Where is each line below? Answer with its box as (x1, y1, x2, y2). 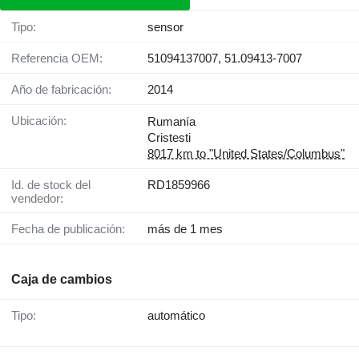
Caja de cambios (11, 272, 112, 287)
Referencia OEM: (20, 51, 103, 66)
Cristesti (147, 131, 191, 145)
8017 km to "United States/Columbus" (147, 147, 345, 161)
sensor (147, 20, 184, 34)
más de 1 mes (147, 222, 223, 236)
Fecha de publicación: (18, 222, 125, 236)
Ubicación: (20, 114, 67, 128)
